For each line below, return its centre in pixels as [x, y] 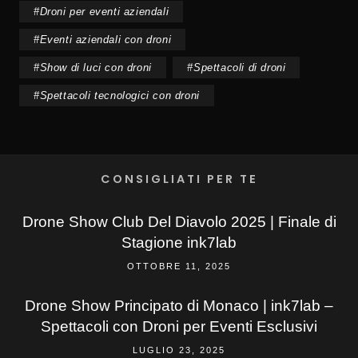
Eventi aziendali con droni [105, 40]
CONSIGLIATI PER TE [179, 179]
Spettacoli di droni [240, 68]
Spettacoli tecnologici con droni [119, 96]
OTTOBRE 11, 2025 [179, 267]
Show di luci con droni [95, 68]
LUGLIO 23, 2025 [179, 350]
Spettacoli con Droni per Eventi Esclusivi [179, 327]
